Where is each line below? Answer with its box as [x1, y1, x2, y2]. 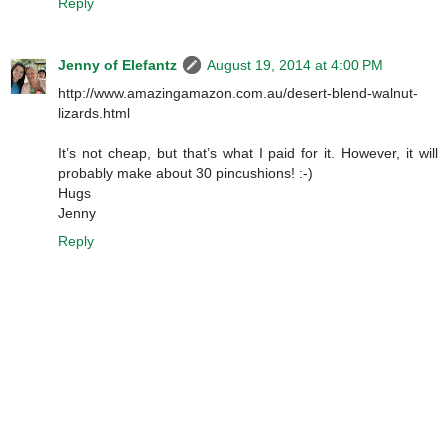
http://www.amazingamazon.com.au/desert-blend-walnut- [58, 84, 418, 101]
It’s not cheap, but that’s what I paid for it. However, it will [58, 144, 438, 161]
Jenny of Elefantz [58, 56, 177, 73]
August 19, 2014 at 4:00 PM [207, 56, 383, 73]
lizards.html [58, 104, 130, 121]
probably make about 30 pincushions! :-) [58, 164, 313, 181]
